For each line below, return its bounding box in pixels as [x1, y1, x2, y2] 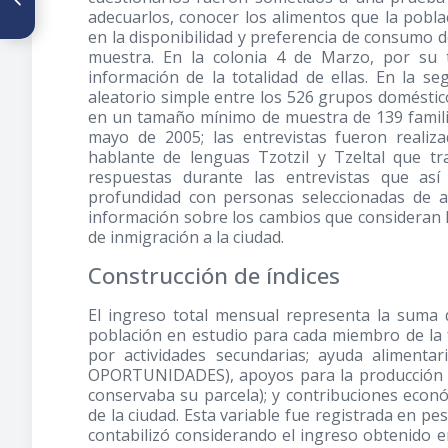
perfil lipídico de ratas [48, 71, 174, 88]
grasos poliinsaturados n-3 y [48, 39, 215, 56]
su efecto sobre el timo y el [48, 55, 203, 72]
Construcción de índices [88, 260, 340, 291]
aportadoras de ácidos [48, 23, 182, 40]
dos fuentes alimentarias [48, 7, 191, 24]
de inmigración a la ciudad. [88, 226, 284, 248]
